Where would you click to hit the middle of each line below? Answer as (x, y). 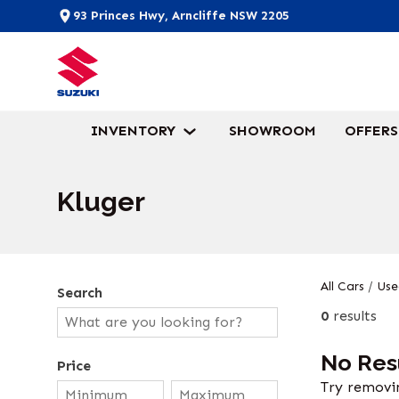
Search (80, 293)
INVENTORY (133, 130)
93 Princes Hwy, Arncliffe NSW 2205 (181, 16)
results (355, 315)
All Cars (342, 286)
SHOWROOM (272, 130)
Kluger (101, 202)
